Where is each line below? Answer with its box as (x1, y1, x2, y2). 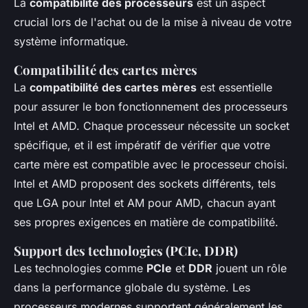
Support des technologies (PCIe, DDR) (14, 242, 238, 259)
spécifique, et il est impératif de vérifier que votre (14, 138, 270, 152)
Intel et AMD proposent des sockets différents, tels (14, 177, 276, 190)
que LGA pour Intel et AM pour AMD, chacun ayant (14, 196, 276, 210)
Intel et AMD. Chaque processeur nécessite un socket (14, 119, 289, 133)
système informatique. (14, 34, 129, 48)
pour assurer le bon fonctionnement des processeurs (14, 100, 287, 113)
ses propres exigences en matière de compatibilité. (14, 215, 278, 229)
